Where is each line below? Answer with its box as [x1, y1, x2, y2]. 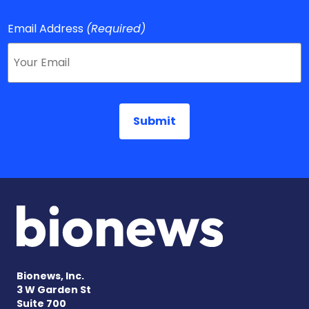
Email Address [8, 21, 84, 37]
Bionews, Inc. [17, 269, 84, 283]
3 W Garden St [17, 283, 91, 297]
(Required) [86, 21, 146, 37]
